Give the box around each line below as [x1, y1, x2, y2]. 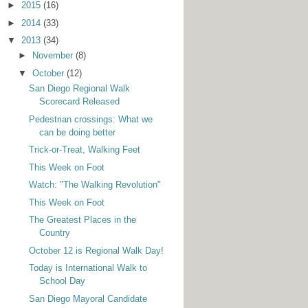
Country [39, 228, 71, 239]
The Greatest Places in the [29, 214, 137, 225]
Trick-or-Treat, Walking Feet [29, 144, 141, 155]
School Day [39, 276, 86, 287]
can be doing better [39, 126, 116, 137]
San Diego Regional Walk [29, 83, 131, 94]
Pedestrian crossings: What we [29, 113, 153, 124]
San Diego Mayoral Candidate [29, 293, 148, 304]
